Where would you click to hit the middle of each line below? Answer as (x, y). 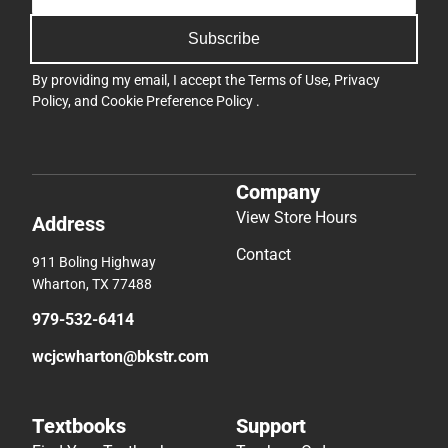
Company (278, 191)
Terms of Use (288, 80)
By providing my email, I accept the (140, 80)
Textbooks (79, 425)
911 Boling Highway (94, 261)
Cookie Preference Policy (178, 101)
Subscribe (224, 38)
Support (271, 425)
